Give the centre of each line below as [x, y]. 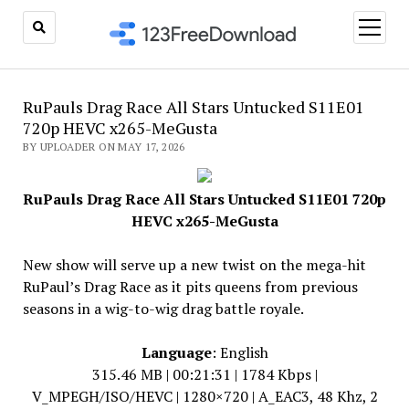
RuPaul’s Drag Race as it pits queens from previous [190, 287]
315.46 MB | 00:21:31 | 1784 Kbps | [204, 374]
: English [240, 352]
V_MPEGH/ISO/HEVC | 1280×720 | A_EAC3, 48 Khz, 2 [204, 396]
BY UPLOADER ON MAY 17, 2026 [104, 147]
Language [176, 352]
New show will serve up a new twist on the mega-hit [194, 265]
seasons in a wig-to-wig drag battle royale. [163, 309]
